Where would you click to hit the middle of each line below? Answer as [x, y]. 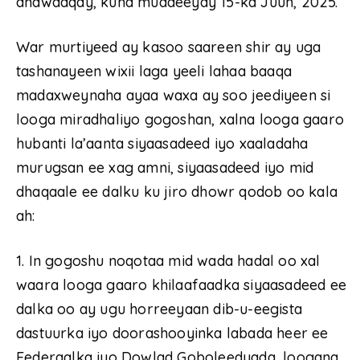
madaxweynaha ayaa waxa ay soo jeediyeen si [174, 95]
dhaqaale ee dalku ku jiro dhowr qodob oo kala [177, 191]
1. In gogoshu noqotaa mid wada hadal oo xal [168, 260]
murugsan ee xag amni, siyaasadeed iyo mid [165, 167]
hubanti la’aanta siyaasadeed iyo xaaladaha [162, 143]
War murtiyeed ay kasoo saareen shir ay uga [169, 47]
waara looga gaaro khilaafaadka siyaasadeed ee [182, 284]
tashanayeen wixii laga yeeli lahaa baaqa [154, 71]
